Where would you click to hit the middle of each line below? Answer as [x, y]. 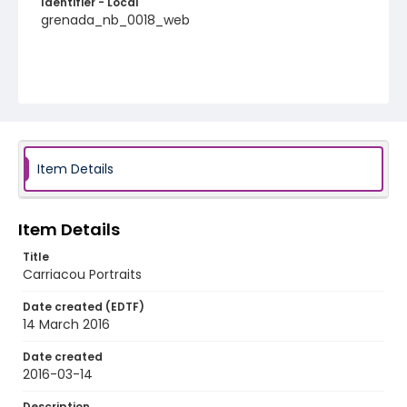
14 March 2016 [66, 324]
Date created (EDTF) [84, 307]
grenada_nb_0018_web [115, 20]
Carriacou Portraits [82, 274]
